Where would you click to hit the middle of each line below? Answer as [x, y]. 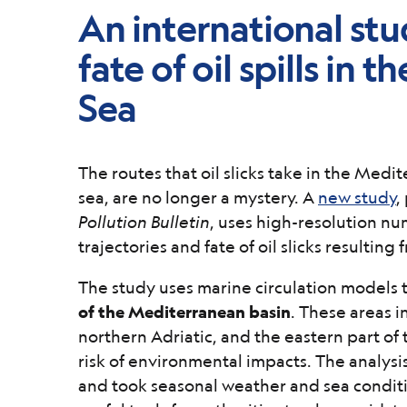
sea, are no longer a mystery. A [198, 197]
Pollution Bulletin [144, 222]
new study [357, 197]
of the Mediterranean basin [184, 312]
